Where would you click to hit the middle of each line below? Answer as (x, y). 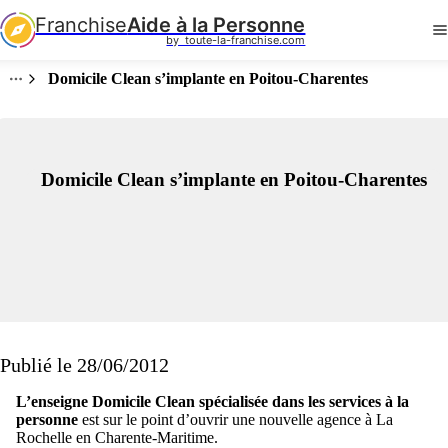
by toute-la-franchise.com (236, 39)
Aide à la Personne (216, 24)
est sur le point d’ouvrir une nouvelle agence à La (235, 419)
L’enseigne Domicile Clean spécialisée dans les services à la (212, 401)
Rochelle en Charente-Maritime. (117, 437)
